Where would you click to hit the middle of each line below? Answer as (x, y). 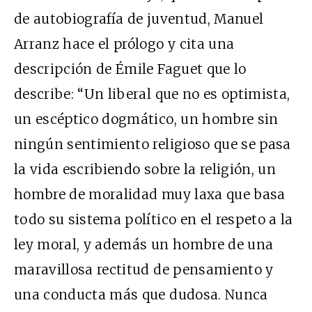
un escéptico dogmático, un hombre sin (146, 119)
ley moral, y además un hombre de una (144, 245)
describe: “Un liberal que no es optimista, (152, 94)
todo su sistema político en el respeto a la (154, 220)
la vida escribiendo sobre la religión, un (145, 170)
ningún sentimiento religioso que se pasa (153, 145)
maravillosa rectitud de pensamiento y (144, 270)
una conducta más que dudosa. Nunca (141, 295)
